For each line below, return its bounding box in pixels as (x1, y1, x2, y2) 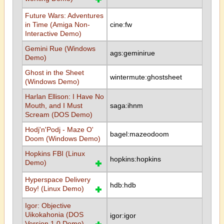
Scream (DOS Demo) (24, 110, 92, 118)
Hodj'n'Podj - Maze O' (24, 125, 93, 133)
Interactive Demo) (24, 29, 81, 37)
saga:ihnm (109, 101, 143, 109)
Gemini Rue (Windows (24, 44, 95, 52)
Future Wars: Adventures (24, 11, 103, 19)
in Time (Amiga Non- (24, 20, 90, 28)
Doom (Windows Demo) (24, 134, 100, 142)
